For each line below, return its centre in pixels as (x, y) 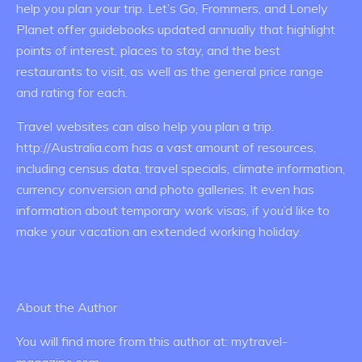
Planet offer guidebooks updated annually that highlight (176, 29)
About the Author (67, 307)
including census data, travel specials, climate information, (181, 168)
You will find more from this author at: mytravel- (152, 341)
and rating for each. (72, 92)
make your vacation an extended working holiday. (159, 231)
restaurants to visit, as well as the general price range (170, 71)
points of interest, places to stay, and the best (148, 50)
